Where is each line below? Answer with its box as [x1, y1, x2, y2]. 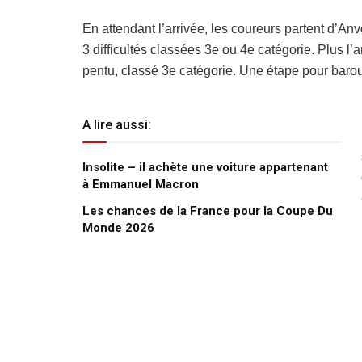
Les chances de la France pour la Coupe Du [82, 203, 333, 218]
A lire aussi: [82, 116, 151, 133]
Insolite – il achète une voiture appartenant [82, 159, 328, 175]
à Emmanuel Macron [82, 176, 199, 192]
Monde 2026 [82, 220, 154, 235]
